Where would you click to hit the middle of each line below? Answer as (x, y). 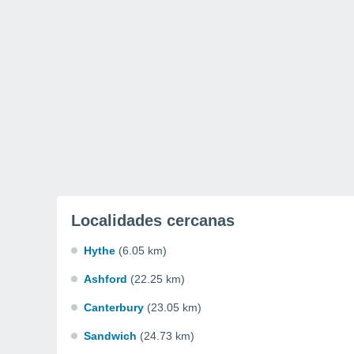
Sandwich (110, 336)
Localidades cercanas (153, 220)
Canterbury (114, 307)
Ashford (105, 279)
